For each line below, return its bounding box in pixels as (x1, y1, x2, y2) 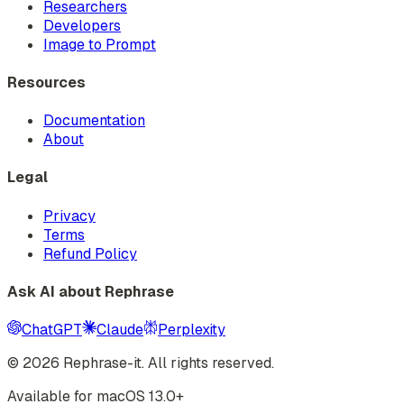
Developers (43, 15, 121, 35)
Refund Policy (43, 243, 137, 263)
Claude (96, 320, 143, 340)
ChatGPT (22, 320, 82, 340)
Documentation (43, 111, 145, 131)
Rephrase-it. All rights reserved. (60, 353, 274, 373)
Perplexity (158, 320, 225, 340)
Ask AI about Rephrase (7, 282, 174, 301)
